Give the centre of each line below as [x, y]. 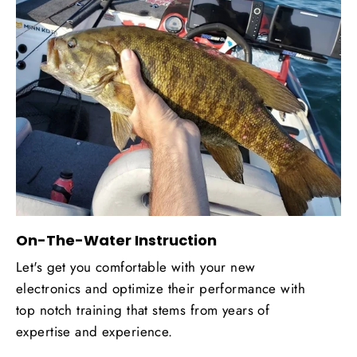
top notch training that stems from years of [143, 310]
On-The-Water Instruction [116, 240]
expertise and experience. [94, 331]
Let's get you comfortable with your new [136, 267]
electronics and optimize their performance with [161, 288]
